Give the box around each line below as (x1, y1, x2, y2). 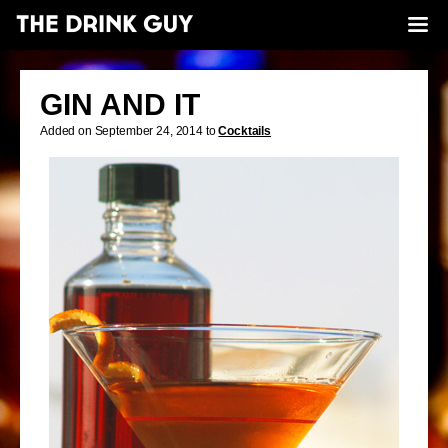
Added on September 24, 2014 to (40, 124, 219, 138)
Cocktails (218, 124, 272, 138)
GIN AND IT (40, 88, 200, 121)
